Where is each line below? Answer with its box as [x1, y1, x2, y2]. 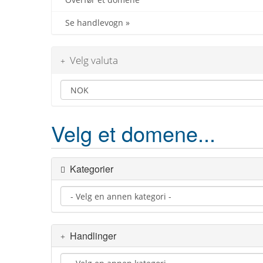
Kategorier [65, 162, 113, 176]
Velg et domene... [51, 118, 215, 149]
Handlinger [65, 229, 116, 243]
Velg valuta [65, 53, 118, 68]
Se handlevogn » [60, 18, 130, 29]
